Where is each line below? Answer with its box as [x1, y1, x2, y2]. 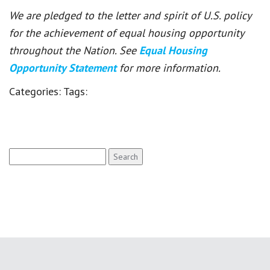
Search [8, 148, 35, 160]
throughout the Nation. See [9, 43, 139, 57]
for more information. [119, 60, 221, 75]
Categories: [9, 84, 63, 98]
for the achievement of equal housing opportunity [9, 25, 243, 40]
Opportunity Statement [9, 60, 119, 75]
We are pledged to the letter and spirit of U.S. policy [9, 8, 251, 22]
